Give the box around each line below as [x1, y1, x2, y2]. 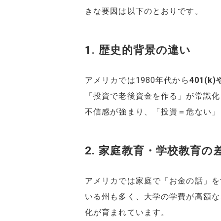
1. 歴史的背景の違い [85, 43, 191, 57]
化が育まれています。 [85, 208, 170, 218]
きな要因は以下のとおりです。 [85, 6, 203, 16]
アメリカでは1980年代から [85, 75, 189, 85]
